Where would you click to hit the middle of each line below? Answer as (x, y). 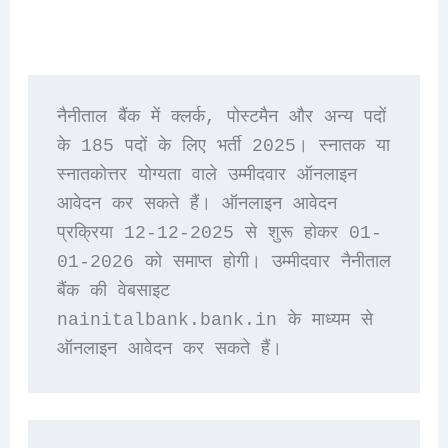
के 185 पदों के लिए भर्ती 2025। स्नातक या (223, 146)
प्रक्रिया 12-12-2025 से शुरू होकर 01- (219, 233)
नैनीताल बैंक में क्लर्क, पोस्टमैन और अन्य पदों (221, 117)
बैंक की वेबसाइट (113, 291)
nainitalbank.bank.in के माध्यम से (214, 320)
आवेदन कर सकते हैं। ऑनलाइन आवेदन (196, 204)
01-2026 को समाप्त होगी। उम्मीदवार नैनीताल (223, 262)
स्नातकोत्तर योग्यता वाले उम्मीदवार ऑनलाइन (206, 175)
